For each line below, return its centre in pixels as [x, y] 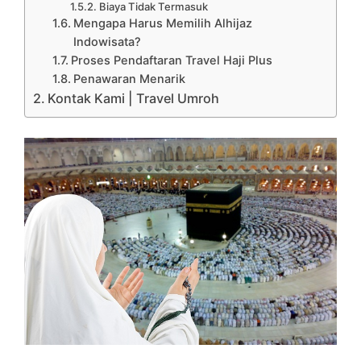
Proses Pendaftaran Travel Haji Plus [172, 60]
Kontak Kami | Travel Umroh [134, 98]
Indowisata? [108, 41]
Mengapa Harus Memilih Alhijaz [163, 23]
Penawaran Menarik [130, 79]
